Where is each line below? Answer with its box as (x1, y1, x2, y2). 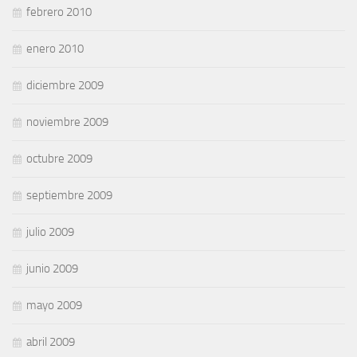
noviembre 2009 (26, 114, 108, 129)
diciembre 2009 (26, 77, 104, 92)
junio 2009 (26, 261, 78, 276)
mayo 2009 (26, 297, 82, 312)
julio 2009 (26, 224, 74, 239)
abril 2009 (26, 334, 75, 349)
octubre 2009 (26, 151, 92, 166)
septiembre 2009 (26, 187, 112, 202)
